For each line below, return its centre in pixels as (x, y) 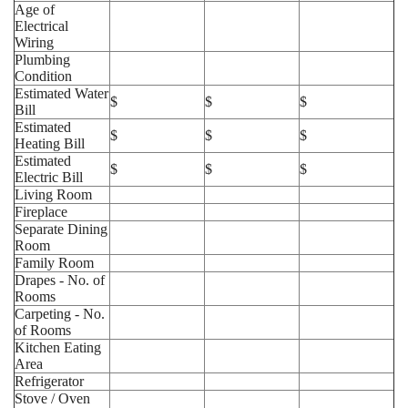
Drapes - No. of (60, 280)
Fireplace (41, 212)
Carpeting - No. (60, 314)
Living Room (53, 194)
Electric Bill (49, 177)
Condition (43, 76)
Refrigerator (49, 381)
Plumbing (42, 60)
